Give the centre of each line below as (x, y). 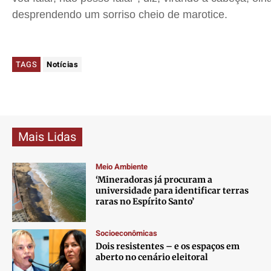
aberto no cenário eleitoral (152, 257)
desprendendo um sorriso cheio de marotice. (120, 15)
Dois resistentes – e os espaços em (168, 247)
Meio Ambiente (122, 167)
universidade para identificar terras (172, 191)
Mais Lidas (47, 137)
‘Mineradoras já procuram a (154, 180)
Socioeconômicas (127, 233)
